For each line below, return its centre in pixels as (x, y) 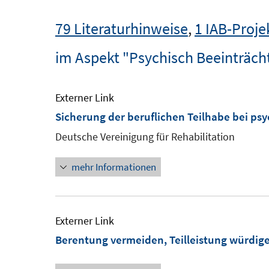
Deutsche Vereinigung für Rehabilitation (145, 137)
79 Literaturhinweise (122, 29)
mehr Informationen (114, 167)
